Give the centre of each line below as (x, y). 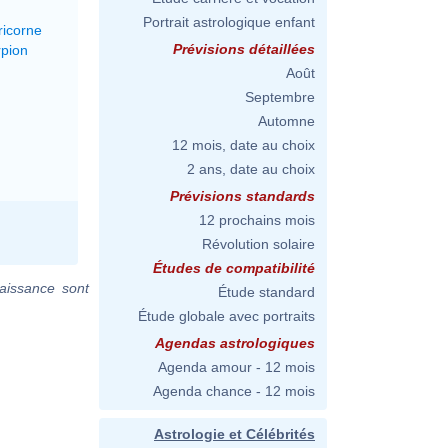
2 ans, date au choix (251, 169)
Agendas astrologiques (235, 343)
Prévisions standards (242, 196)
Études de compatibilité (234, 268)
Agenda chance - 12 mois (234, 391)
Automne (286, 121)
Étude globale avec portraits (226, 316)
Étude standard (266, 292)
